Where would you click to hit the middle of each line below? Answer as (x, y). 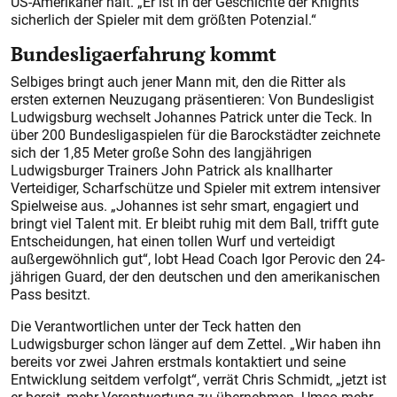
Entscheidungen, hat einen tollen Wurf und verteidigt (173, 241)
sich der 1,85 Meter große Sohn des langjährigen (161, 153)
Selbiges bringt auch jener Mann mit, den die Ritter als (178, 82)
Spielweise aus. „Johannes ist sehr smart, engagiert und (185, 206)
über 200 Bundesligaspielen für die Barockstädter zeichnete (195, 135)
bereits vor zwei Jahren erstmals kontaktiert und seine (178, 362)
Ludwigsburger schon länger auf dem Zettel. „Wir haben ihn (196, 344)
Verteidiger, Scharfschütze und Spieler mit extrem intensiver (195, 188)
